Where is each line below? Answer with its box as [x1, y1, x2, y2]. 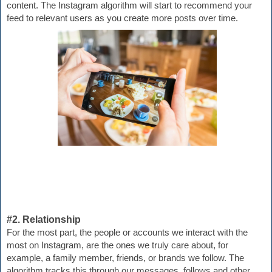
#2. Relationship [7, 214, 81, 225]
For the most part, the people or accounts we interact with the [7, 228, 248, 238]
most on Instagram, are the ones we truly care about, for [7, 240, 228, 251]
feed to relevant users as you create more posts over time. [7, 13, 238, 24]
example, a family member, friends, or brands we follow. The [7, 253, 244, 263]
